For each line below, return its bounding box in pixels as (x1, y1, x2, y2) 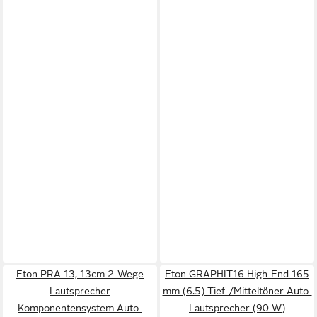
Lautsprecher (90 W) (189, 302, 285, 313)
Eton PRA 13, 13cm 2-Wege (16, 268, 144, 279)
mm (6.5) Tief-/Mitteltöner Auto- (162, 285, 312, 296)
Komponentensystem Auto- (18, 302, 142, 313)
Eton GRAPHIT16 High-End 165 (165, 268, 309, 279)
